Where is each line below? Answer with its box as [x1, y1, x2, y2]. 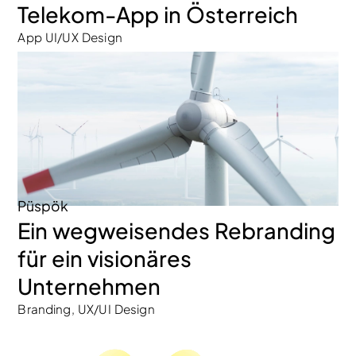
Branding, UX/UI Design [17, 301, 155, 317]
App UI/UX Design [17, 29, 122, 45]
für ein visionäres [17, 245, 192, 273]
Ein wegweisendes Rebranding [17, 217, 336, 245]
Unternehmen [17, 273, 161, 300]
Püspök [17, 196, 69, 215]
